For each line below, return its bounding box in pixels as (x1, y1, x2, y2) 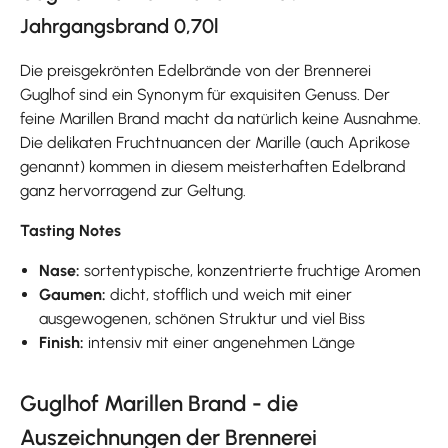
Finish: (39, 332, 89, 352)
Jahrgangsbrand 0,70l (20, 13, 218, 38)
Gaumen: (39, 284, 111, 304)
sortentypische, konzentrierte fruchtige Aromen (80, 260, 422, 280)
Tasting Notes (20, 220, 121, 240)
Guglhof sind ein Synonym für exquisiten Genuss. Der (20, 84, 390, 104)
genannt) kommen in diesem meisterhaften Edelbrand (20, 156, 406, 176)
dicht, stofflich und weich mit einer (110, 284, 353, 304)
